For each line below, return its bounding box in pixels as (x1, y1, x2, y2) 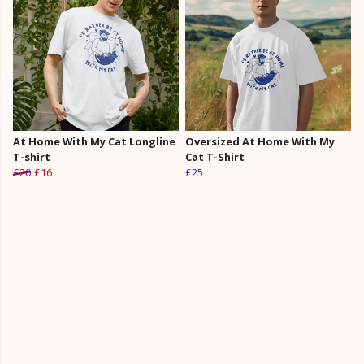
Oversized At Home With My (185, 134, 335, 149)
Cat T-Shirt (185, 149, 245, 165)
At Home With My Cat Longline (13, 134, 175, 149)
